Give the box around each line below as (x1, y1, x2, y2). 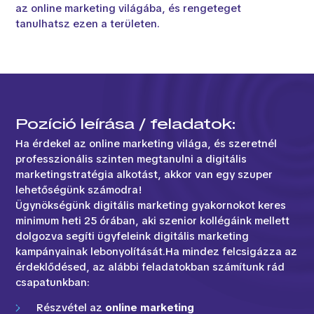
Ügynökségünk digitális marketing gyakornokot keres (15, 198, 287, 212)
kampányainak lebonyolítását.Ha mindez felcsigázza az (15, 244, 298, 259)
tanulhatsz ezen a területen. (15, 16, 161, 31)
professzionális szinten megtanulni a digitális (15, 151, 247, 166)
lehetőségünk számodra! (15, 182, 143, 197)
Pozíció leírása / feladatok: (15, 114, 237, 133)
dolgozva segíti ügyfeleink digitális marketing (15, 228, 250, 243)
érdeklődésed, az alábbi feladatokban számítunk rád (15, 259, 285, 274)
